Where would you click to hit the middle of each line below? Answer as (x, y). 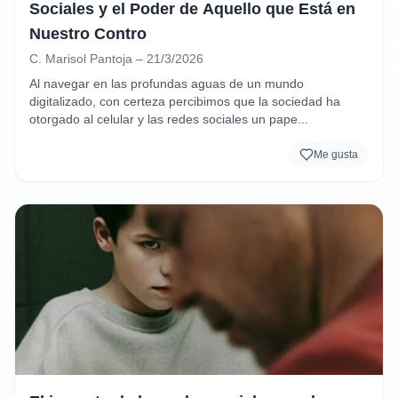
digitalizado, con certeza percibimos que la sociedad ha (185, 101)
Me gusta (336, 155)
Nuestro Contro (88, 34)
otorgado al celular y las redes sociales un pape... (169, 119)
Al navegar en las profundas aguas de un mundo (167, 84)
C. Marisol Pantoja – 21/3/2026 (116, 59)
